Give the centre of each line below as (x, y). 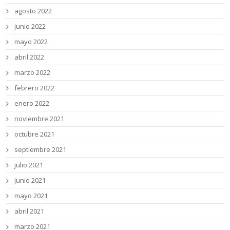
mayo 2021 (31, 196)
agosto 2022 (33, 11)
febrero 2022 (35, 88)
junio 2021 (30, 180)
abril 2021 (30, 211)
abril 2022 (30, 57)
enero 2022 (32, 103)
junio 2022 (30, 26)
